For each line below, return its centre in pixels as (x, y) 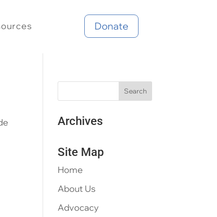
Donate (111, 26)
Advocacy (78, 208)
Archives (80, 121)
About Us (77, 189)
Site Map (81, 152)
